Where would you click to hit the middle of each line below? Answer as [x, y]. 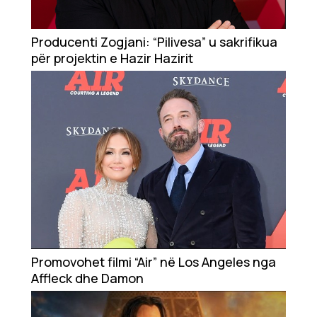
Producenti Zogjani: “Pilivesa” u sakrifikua [154, 42]
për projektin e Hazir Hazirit [112, 58]
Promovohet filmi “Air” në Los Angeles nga [154, 262]
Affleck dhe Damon [87, 278]
